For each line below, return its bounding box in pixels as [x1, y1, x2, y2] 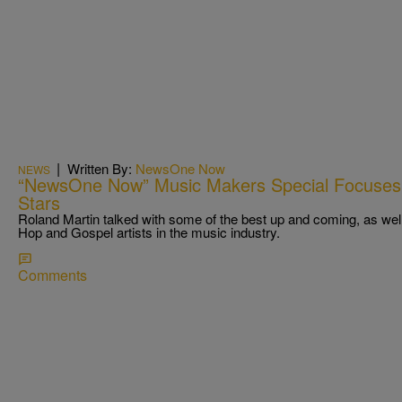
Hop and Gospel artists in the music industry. [18, 222, 280, 241]
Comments [18, 264, 87, 285]
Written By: [67, 158, 135, 178]
